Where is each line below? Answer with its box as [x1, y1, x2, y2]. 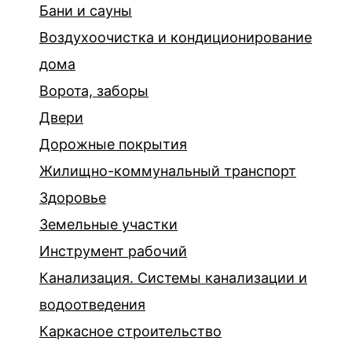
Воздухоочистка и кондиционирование [39, 29, 312, 46]
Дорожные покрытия [39, 136, 187, 153]
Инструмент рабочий [39, 243, 187, 260]
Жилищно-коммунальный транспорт [39, 163, 296, 180]
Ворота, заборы [39, 82, 148, 100]
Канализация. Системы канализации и [39, 269, 307, 287]
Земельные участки [39, 216, 178, 233]
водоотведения [39, 296, 145, 313]
